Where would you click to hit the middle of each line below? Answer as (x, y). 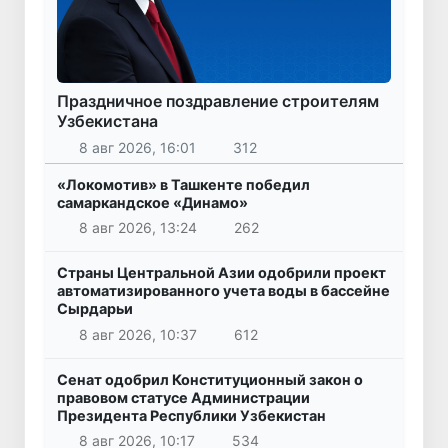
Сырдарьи (95, 309)
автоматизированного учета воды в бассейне (223, 291)
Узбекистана (107, 121)
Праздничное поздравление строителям (218, 101)
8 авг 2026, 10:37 (137, 334)
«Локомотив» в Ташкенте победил (183, 184)
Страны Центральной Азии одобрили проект (221, 273)
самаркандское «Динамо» (152, 202)
